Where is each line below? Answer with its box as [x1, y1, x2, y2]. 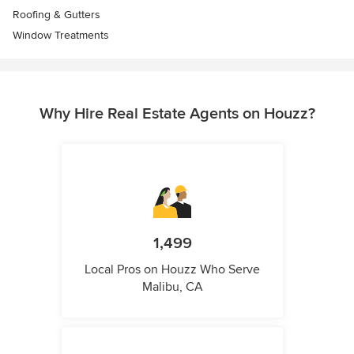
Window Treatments [13, 28, 109, 43]
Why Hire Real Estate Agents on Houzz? [39, 104, 315, 124]
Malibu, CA [141, 279, 203, 296]
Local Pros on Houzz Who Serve [85, 262, 260, 278]
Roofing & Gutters [13, 8, 100, 22]
